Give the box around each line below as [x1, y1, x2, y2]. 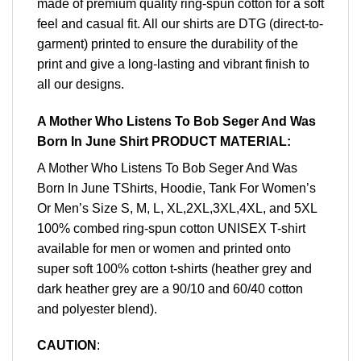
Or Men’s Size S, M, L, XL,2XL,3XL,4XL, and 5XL [37, 201, 317, 215]
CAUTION [37, 338, 97, 353]
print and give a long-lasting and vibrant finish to [37, 56, 309, 71]
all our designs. [37, 77, 124, 91]
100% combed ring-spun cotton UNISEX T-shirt [37, 221, 305, 235]
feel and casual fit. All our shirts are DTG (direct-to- [37, 16, 323, 31]
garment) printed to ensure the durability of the [37, 36, 298, 51]
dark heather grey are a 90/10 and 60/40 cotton [37, 281, 303, 296]
